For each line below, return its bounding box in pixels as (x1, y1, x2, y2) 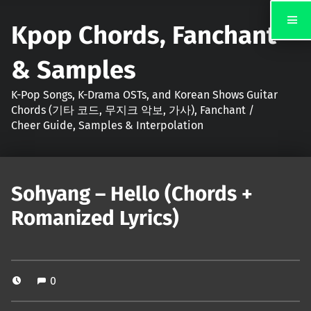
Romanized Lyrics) (11, 205, 179, 231)
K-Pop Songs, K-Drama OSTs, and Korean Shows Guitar (11, 87, 278, 101)
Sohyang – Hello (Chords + (11, 181, 253, 207)
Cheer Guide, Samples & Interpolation (11, 118, 203, 132)
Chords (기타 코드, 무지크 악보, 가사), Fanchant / (11, 103, 254, 117)
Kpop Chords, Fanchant (11, 19, 276, 51)
